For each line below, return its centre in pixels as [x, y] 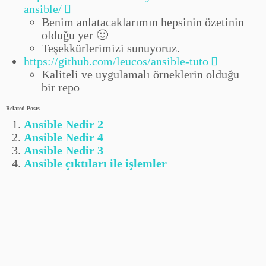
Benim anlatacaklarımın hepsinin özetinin [143, 22]
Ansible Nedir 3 [64, 150]
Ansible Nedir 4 [64, 137]
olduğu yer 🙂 [75, 35]
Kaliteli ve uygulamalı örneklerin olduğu [140, 74]
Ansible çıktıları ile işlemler [95, 163]
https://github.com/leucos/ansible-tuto [116, 61]
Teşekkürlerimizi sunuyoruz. [111, 48]
